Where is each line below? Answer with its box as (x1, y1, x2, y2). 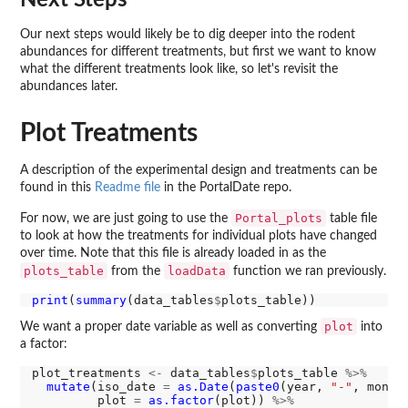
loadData (168, 263, 226, 278)
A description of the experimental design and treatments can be (20, 163, 377, 177)
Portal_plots (235, 210, 322, 225)
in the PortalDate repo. (160, 180, 291, 194)
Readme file (95, 180, 160, 194)
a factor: (20, 338, 67, 352)
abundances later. (20, 79, 117, 93)
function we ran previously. (229, 264, 386, 278)
